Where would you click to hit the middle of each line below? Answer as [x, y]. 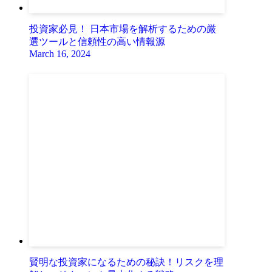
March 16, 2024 [60, 54]
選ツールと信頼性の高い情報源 [97, 42]
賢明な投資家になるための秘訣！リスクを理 [126, 262]
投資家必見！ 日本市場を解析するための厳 [123, 29]
